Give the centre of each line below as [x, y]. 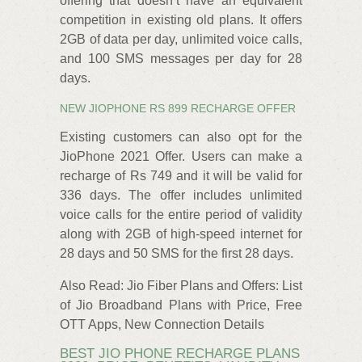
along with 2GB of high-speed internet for [181, 234]
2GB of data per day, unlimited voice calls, [181, 40]
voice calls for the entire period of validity [181, 214]
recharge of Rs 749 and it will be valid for [181, 175]
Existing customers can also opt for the [181, 137]
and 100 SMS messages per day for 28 [181, 59]
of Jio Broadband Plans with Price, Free [181, 305]
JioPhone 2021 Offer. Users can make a [181, 156]
